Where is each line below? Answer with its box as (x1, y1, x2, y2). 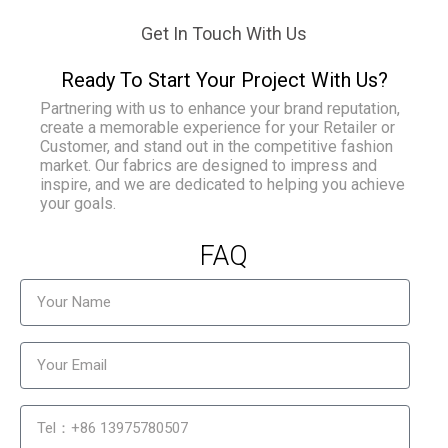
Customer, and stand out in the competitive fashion (40, 136, 393, 156)
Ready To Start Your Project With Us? (60, 68, 388, 93)
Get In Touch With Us (141, 23, 307, 45)
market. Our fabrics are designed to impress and (40, 155, 377, 175)
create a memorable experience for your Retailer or (40, 117, 395, 137)
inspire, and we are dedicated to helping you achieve (40, 174, 405, 194)
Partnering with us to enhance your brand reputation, (40, 98, 400, 118)
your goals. (40, 193, 116, 213)
